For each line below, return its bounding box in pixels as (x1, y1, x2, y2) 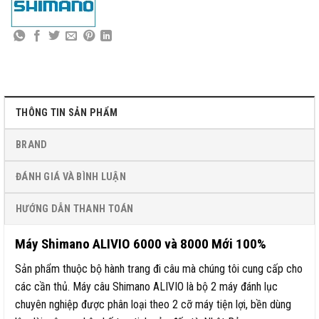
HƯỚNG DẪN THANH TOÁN (16, 203, 134, 216)
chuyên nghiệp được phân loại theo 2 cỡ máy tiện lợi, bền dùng (15, 298, 291, 312)
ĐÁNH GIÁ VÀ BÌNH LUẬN (16, 171, 127, 184)
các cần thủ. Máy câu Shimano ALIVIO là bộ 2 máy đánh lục (15, 280, 278, 294)
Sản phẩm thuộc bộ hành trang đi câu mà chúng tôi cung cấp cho (15, 262, 303, 276)
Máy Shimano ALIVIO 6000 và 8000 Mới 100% (15, 236, 266, 253)
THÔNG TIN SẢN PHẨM (16, 107, 118, 120)
